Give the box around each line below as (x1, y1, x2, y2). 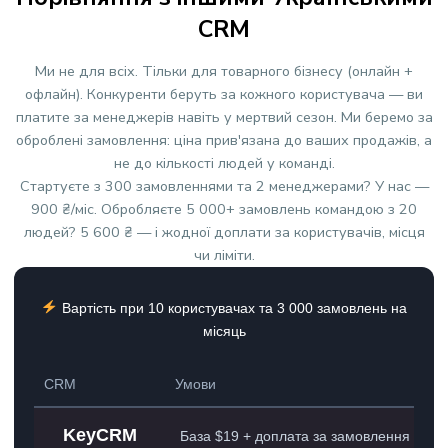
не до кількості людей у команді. (113, 152, 335, 173)
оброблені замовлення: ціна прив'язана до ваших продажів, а (16, 129, 432, 150)
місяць (202, 322, 246, 339)
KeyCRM (62, 424, 137, 445)
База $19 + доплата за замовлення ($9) (180, 427, 441, 444)
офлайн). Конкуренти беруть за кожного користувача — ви (25, 83, 423, 104)
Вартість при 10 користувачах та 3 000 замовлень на (57, 299, 407, 316)
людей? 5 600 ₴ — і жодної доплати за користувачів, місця (23, 221, 425, 242)
